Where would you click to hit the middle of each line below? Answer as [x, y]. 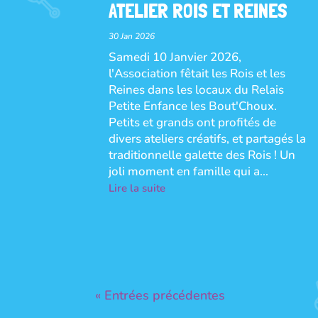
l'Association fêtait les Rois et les [197, 73]
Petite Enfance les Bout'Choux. [194, 106]
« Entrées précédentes [160, 295]
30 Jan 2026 [132, 36]
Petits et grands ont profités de [193, 122]
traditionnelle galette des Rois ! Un [202, 155]
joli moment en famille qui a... [189, 171]
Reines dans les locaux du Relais [197, 89]
